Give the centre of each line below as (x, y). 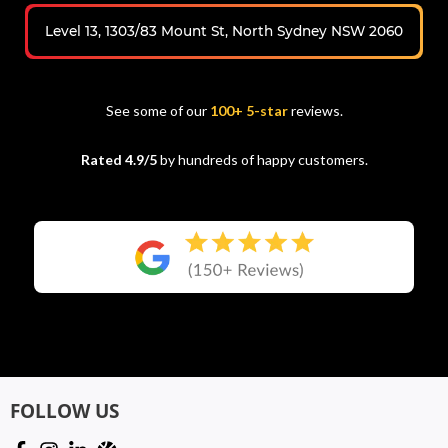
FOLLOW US (64, 411)
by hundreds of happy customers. (262, 159)
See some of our (157, 111)
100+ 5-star (248, 111)
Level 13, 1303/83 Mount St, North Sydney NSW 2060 (224, 31)
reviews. (316, 111)
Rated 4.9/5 (118, 159)
